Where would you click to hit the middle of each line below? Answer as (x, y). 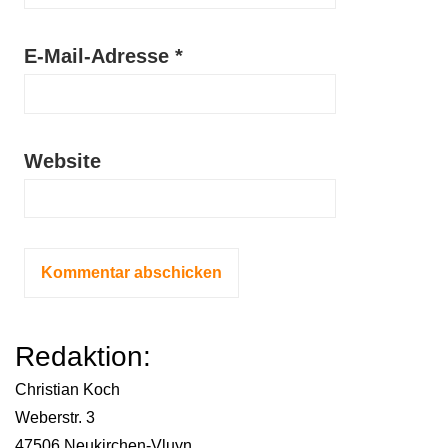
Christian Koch (67, 389)
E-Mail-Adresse (99, 56)
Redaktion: (83, 356)
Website (62, 160)
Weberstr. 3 (55, 417)
